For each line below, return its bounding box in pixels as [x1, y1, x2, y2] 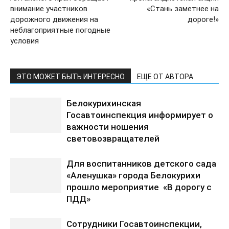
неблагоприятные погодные [10, 26, 110, 35]
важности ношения [66, 122, 149, 132]
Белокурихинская [66, 98, 141, 108]
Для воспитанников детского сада [66, 158, 216, 169]
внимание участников [10, 4, 87, 13]
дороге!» [188, 15, 219, 24]
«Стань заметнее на [147, 4, 219, 13]
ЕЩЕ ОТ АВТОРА [137, 73, 193, 81]
